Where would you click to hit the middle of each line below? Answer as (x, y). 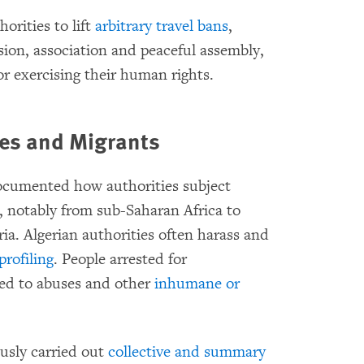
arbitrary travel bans (162, 26)
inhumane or (197, 284)
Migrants (115, 141)
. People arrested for (120, 260)
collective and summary (187, 352)
